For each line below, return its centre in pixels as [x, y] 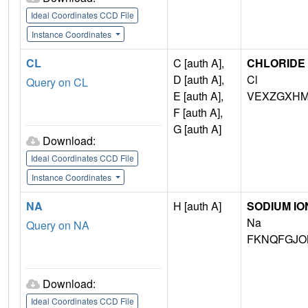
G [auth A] [197, 129]
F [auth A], [198, 112]
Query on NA [58, 225]
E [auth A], [198, 96]
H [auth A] [197, 206]
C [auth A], [199, 63]
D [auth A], [199, 79]
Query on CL [57, 82]
